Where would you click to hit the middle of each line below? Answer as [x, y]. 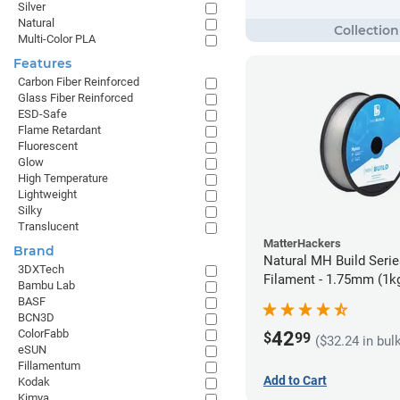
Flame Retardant [59, 130]
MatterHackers [302, 243]
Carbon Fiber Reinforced [79, 82]
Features [42, 63]
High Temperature [63, 178]
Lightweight [47, 194]
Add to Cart [295, 380]
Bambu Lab [46, 285]
